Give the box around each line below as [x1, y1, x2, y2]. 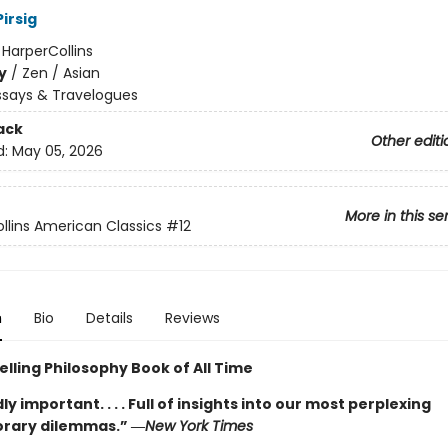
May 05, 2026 [11, 141, 103, 162]
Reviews [164, 308, 220, 328]
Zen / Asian [21, 63, 100, 83]
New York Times [144, 416, 253, 436]
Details [85, 308, 133, 328]
